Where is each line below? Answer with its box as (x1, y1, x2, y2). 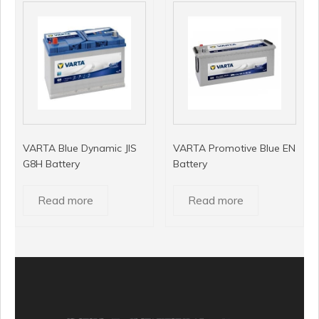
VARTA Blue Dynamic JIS (23, 141, 137, 155)
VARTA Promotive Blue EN (173, 141, 296, 155)
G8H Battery (23, 157, 80, 170)
